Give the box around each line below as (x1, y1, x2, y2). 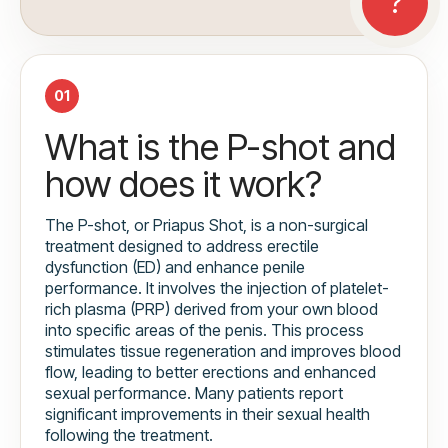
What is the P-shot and (45, 125, 396, 170)
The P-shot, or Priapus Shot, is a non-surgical (45, 215, 368, 236)
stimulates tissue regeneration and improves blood (45, 341, 401, 362)
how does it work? (45, 162, 322, 207)
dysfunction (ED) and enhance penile (45, 257, 305, 278)
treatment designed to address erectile (45, 236, 319, 257)
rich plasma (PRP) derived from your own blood (45, 299, 378, 320)
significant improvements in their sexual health (45, 404, 370, 425)
